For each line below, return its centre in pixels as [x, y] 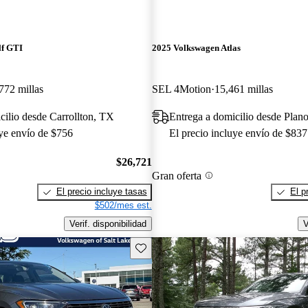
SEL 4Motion [181, 89]
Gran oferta [176, 175]
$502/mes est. [123, 206]
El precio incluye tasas [101, 192]
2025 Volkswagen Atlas [196, 48]
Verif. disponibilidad [108, 223]
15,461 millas [243, 89]
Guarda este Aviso [172, 247]
